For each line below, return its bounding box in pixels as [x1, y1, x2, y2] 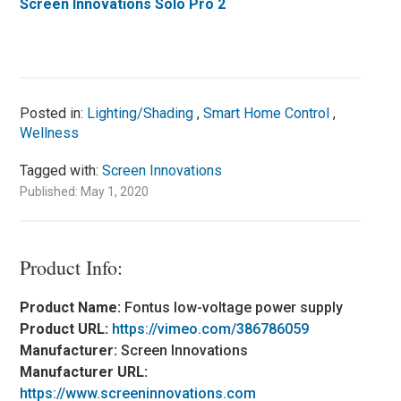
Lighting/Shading [87, 104, 194, 122]
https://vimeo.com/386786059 [112, 320, 310, 337]
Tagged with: [20, 161, 103, 179]
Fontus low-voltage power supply [124, 298, 344, 316]
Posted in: [20, 104, 88, 122]
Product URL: [20, 320, 113, 337]
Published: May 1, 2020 [20, 183, 149, 199]
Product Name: [20, 298, 125, 316]
